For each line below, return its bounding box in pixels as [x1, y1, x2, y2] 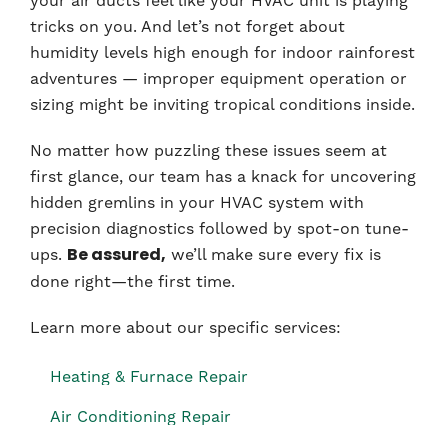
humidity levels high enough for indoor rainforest [30, 43, 415, 63]
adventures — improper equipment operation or [30, 69, 407, 89]
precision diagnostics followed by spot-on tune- [30, 219, 409, 239]
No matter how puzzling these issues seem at [30, 141, 387, 161]
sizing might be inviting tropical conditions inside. [30, 95, 415, 115]
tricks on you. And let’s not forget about [30, 17, 345, 37]
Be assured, [67, 248, 166, 265]
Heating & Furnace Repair [50, 367, 249, 387]
